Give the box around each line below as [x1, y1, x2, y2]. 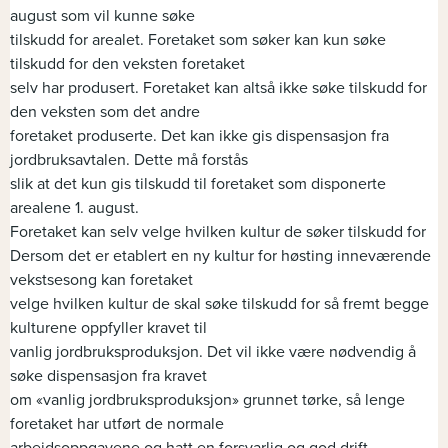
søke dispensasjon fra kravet [10, 366, 207, 387]
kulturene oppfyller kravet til [10, 318, 207, 339]
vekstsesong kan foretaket [10, 270, 193, 291]
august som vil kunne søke [10, 6, 195, 27]
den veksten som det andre [10, 102, 200, 123]
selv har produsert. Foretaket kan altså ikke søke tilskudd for [10, 78, 427, 99]
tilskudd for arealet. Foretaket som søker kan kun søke [10, 30, 386, 51]
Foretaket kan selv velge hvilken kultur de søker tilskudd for [10, 222, 426, 243]
